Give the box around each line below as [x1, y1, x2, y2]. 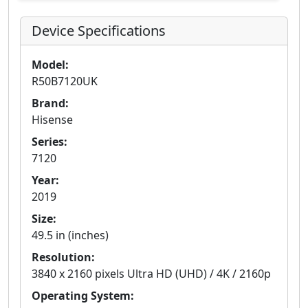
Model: [32, 56, 69, 72]
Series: [32, 133, 67, 149]
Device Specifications [32, 21, 166, 40]
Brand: [32, 95, 69, 111]
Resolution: [32, 249, 95, 265]
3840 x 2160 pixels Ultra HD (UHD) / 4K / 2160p [32, 265, 271, 281]
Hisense [32, 111, 73, 127]
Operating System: [32, 287, 134, 303]
